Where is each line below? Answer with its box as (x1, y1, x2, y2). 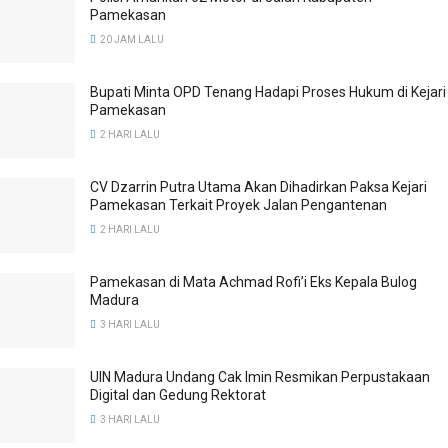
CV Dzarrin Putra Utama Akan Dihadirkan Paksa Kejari (90, 179, 427, 195)
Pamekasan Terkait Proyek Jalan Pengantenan (90, 197, 387, 213)
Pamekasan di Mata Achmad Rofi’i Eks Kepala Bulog (90, 274, 417, 290)
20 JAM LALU (98, 34, 164, 45)
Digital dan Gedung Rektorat (90, 387, 266, 403)
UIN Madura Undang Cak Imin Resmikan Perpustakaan (90, 369, 430, 385)
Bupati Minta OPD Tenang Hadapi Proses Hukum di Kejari (90, 84, 446, 100)
